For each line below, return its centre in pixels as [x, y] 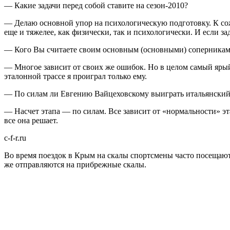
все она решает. [31, 120]
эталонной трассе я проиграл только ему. [75, 76]
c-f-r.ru [15, 138]
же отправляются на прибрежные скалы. [75, 164]
